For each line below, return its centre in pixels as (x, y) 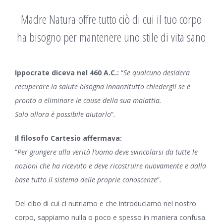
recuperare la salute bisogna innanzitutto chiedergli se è (102, 86)
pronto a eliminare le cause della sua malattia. (88, 100)
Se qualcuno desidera (156, 73)
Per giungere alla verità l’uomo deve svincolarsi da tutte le (107, 152)
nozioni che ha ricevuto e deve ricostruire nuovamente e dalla (110, 166)
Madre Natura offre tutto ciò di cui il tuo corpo (111, 19)
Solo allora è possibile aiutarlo (63, 114)
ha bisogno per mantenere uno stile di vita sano (111, 37)
